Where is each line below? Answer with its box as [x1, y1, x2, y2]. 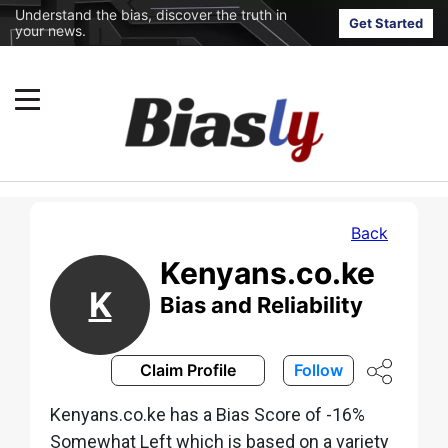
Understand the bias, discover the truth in [15, 6, 287, 23]
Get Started [349, 14, 423, 31]
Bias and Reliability [160, 291, 363, 318]
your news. [15, 22, 86, 39]
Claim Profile [140, 359, 236, 380]
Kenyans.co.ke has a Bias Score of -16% [50, 403, 365, 425]
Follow [294, 359, 343, 380]
